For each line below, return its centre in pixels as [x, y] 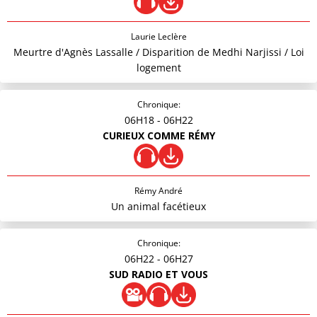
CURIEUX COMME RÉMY [158, 136]
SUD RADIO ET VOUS [158, 274]
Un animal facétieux [158, 206]
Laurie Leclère [158, 36]
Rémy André [158, 191]
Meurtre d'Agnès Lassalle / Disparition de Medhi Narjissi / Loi [158, 52]
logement [158, 68]
